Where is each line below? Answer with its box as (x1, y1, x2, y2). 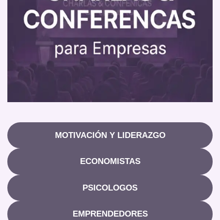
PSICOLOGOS (82, 183, 137, 192)
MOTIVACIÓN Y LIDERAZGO (55, 130, 165, 140)
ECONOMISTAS (80, 157, 140, 166)
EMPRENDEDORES (72, 209, 148, 219)
